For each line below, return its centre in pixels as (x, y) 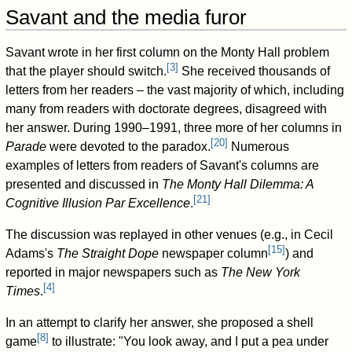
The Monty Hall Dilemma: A (238, 184)
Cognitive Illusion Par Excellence (98, 203)
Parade (26, 146)
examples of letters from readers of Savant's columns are (163, 165)
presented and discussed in (84, 184)
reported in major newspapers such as (114, 272)
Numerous (259, 146)
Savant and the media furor (126, 17)
